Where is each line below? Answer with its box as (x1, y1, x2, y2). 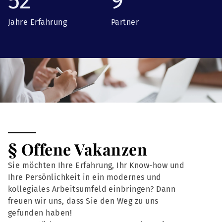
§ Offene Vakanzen (8, 138, 148, 160)
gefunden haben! (8, 208, 72, 218)
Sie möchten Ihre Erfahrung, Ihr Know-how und (8, 161, 185, 170)
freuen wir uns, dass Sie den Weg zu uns (8, 196, 159, 206)
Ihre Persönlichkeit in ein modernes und (8, 172, 162, 182)
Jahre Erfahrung (8, 17, 67, 27)
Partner (111, 17, 139, 27)
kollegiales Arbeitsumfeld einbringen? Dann (8, 184, 176, 194)
